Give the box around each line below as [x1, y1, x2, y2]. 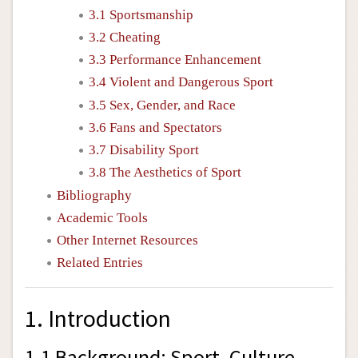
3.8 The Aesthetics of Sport [89, 165, 241, 181]
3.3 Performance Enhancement [89, 52, 261, 67]
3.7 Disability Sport [89, 142, 199, 157]
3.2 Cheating [89, 29, 161, 45]
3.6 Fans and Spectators [89, 119, 222, 135]
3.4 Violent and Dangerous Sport [89, 74, 273, 90]
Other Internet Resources [57, 233, 198, 248]
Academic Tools [57, 209, 148, 225]
